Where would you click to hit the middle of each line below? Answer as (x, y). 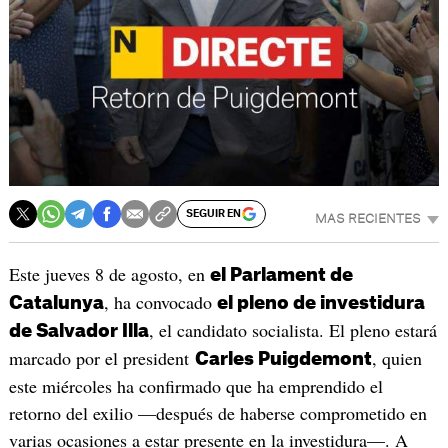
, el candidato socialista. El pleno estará (292, 330)
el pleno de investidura (320, 303)
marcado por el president (101, 358)
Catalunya (56, 303)
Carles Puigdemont (283, 359)
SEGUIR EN (213, 214)
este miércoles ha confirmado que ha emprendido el (195, 386)
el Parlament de (281, 275)
